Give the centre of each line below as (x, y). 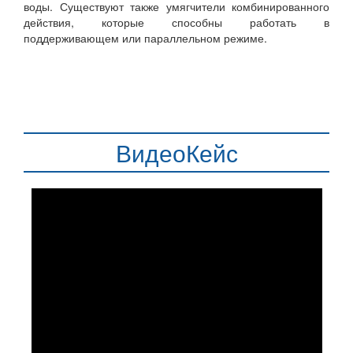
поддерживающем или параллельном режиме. (145, 38)
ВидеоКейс (176, 153)
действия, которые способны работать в (176, 22)
